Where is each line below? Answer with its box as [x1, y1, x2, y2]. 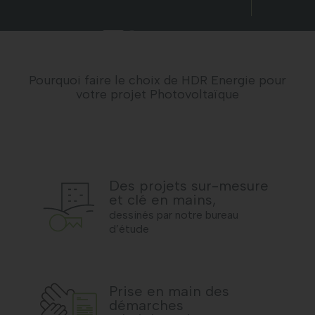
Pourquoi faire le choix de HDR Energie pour [29, 72, 286, 88]
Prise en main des [109, 282, 230, 300]
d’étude [109, 221, 150, 236]
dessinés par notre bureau [109, 207, 239, 221]
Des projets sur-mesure [109, 176, 269, 194]
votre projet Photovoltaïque [76, 86, 239, 102]
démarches [109, 296, 184, 314]
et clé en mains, [109, 191, 217, 208]
